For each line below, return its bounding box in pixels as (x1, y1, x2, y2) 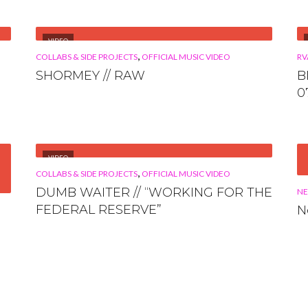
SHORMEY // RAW (36, 67, 145, 83)
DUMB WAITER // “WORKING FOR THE (36, 184, 272, 200)
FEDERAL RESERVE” (36, 201, 162, 217)
